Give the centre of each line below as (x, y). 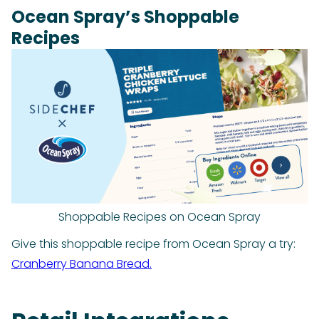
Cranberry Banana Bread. (82, 264)
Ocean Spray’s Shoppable (125, 17)
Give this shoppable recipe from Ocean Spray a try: (153, 244)
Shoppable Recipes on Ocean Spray (159, 217)
